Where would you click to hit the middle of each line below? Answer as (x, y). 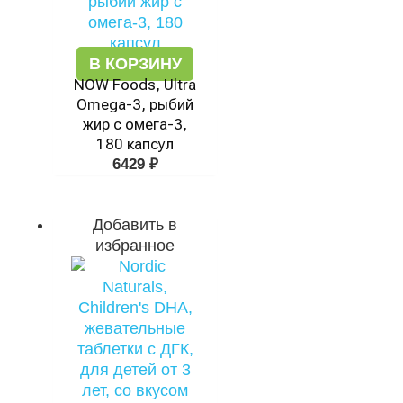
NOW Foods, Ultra (135, 85)
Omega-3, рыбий (135, 104)
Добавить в (135, 225)
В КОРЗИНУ (135, 64)
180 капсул (135, 144)
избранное (135, 246)
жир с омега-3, (135, 124)
